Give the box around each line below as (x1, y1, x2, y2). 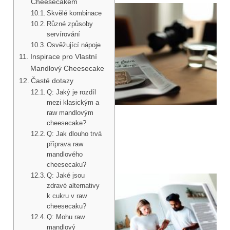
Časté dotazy (30, 76, 73, 85)
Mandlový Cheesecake (30, 64, 104, 72)
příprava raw (47, 140, 84, 148)
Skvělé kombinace (47, 9, 102, 17)
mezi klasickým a (47, 98, 100, 106)
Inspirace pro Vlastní (30, 52, 97, 61)
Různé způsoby (47, 20, 93, 28)
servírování (47, 30, 81, 38)
